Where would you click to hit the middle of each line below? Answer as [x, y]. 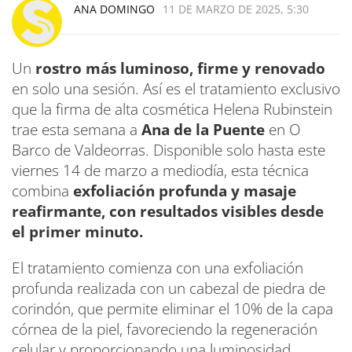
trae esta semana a [77, 130]
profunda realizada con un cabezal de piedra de [169, 289]
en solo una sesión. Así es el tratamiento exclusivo [176, 89]
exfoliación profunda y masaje [185, 191]
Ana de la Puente [203, 130]
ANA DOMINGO [114, 9]
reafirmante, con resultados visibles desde [168, 212]
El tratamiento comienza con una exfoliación [158, 268]
